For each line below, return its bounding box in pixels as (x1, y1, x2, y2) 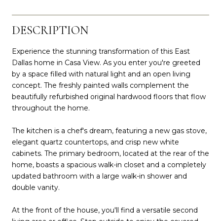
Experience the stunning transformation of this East (12, 46, 190, 56)
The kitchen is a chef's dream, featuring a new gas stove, (12, 126, 207, 135)
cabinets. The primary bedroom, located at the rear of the (12, 148, 209, 158)
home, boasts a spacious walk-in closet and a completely (12, 160, 206, 169)
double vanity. (12, 183, 60, 192)
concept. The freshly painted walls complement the (12, 80, 189, 90)
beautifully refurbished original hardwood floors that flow (12, 92, 206, 101)
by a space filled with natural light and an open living (12, 69, 190, 78)
